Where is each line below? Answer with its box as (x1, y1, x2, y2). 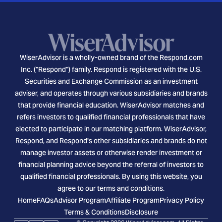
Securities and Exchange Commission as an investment (24, 76, 198, 86)
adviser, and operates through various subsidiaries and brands (14, 88, 208, 98)
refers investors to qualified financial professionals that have (17, 112, 205, 121)
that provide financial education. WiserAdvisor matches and (18, 100, 204, 110)
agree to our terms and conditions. (57, 183, 165, 193)
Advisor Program (54, 195, 106, 205)
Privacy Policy (160, 195, 204, 205)
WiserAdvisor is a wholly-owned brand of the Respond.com (19, 53, 203, 62)
